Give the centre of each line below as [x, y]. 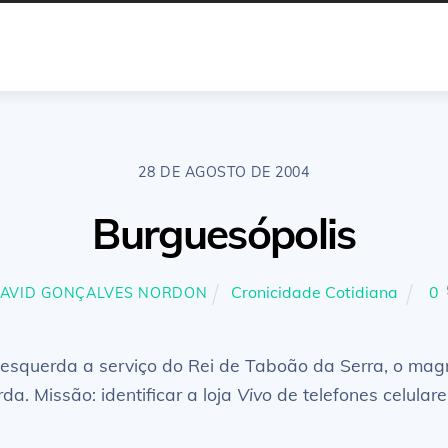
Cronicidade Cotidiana [314, 292]
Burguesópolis [224, 234]
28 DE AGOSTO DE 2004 [224, 171]
